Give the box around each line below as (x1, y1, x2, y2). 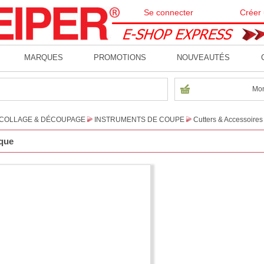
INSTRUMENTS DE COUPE (94, 115, 184, 124)
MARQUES (24, 53, 63, 62)
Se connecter (143, 8, 193, 17)
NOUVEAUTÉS (177, 53, 230, 62)
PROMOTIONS (93, 53, 146, 62)
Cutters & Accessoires (193, 115, 263, 124)
